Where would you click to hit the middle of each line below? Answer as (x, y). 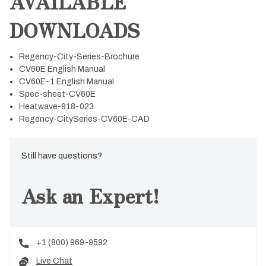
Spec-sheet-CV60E (58, 94)
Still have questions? (62, 156)
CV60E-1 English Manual (67, 81)
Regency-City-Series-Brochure (80, 56)
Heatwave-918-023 (57, 106)
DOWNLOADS (75, 29)
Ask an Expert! (91, 195)
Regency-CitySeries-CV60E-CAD (85, 119)
